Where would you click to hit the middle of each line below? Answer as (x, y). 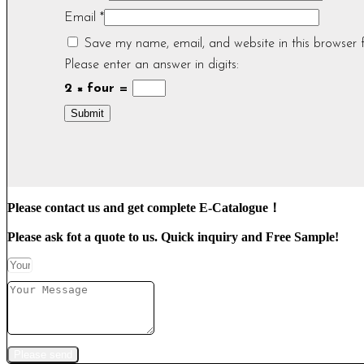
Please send (43, 355)
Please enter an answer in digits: (152, 65)
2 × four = (98, 89)
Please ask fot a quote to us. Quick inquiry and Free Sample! (173, 237)
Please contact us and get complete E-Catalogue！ (144, 208)
